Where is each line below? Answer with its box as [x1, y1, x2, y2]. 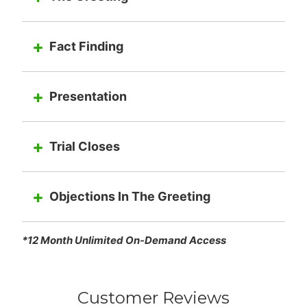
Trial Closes [49, 138, 120, 153]
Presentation [49, 88, 127, 103]
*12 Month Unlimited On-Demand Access [21, 233, 226, 247]
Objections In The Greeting [49, 188, 210, 204]
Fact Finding [49, 38, 123, 53]
